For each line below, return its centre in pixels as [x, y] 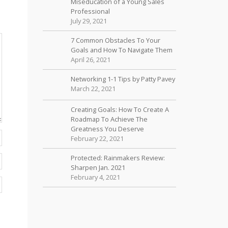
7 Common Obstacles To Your [115, 40]
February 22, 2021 [97, 138]
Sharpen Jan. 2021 [98, 167]
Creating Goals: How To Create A [120, 109]
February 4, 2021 [95, 177]
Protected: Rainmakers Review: [118, 158]
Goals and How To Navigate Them [121, 50]
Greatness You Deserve [107, 129]
